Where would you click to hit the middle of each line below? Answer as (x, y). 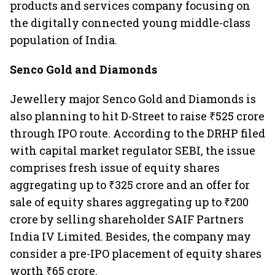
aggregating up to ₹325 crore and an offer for (130, 185)
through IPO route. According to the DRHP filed (137, 133)
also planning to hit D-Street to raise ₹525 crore (137, 116)
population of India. (64, 40)
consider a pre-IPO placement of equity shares (136, 254)
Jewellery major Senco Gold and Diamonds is (133, 99)
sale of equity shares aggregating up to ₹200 (129, 202)
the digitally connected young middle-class (130, 23)
